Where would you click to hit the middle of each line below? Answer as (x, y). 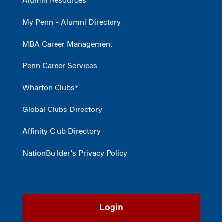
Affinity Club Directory (61, 132)
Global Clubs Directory (62, 110)
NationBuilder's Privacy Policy (75, 153)
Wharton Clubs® (50, 88)
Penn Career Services (60, 66)
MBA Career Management (67, 44)
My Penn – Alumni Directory (72, 23)
